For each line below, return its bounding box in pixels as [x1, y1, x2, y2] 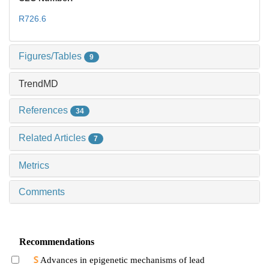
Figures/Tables [19, 51, 84, 62]
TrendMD [19, 79, 58, 89]
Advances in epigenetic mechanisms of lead [40, 255, 205, 265]
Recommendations [19, 236, 94, 247]
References [19, 105, 70, 116]
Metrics [19, 160, 49, 171]
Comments [19, 186, 65, 197]
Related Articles [19, 132, 88, 143]
